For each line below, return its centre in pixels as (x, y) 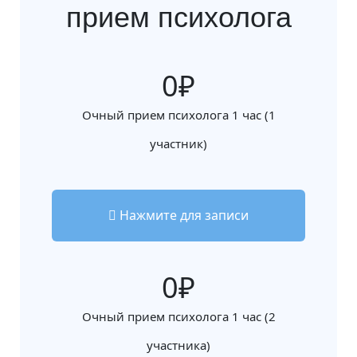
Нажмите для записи (182, 215)
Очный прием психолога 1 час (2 (178, 316)
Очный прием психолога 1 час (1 (178, 115)
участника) (178, 345)
